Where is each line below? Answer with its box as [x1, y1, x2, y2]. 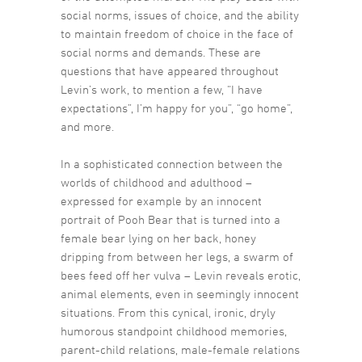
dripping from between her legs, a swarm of [61, 250, 293, 264]
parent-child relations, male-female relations [61, 343, 300, 357]
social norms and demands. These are [61, 45, 261, 60]
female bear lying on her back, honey [61, 231, 256, 246]
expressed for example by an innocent [61, 194, 262, 208]
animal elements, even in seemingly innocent [61, 287, 299, 301]
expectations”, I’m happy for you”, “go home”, [61, 101, 293, 116]
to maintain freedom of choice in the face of [61, 27, 293, 41]
